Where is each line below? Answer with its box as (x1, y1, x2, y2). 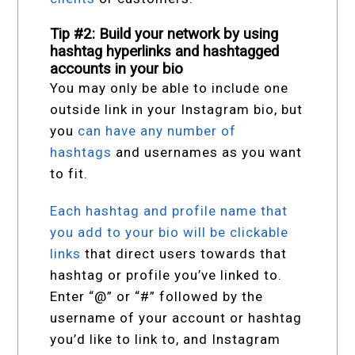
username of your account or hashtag (50, 310, 303, 326)
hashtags (50, 144, 113, 161)
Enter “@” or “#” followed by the (50, 288, 264, 305)
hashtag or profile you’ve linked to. (50, 267, 283, 284)
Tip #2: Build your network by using (50, 25, 279, 44)
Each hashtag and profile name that (50, 203, 288, 219)
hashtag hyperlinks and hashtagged (50, 43, 280, 61)
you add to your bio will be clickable (50, 224, 289, 241)
